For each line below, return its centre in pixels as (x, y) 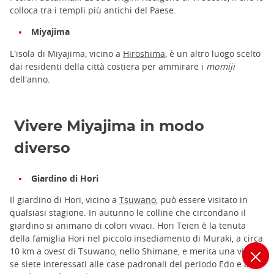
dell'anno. (30, 79)
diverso (42, 148)
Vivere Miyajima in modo (109, 126)
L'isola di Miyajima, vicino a (66, 53)
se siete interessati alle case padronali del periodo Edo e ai (131, 264)
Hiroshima (144, 53)
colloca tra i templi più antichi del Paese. (93, 10)
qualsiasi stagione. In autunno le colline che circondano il (128, 212)
